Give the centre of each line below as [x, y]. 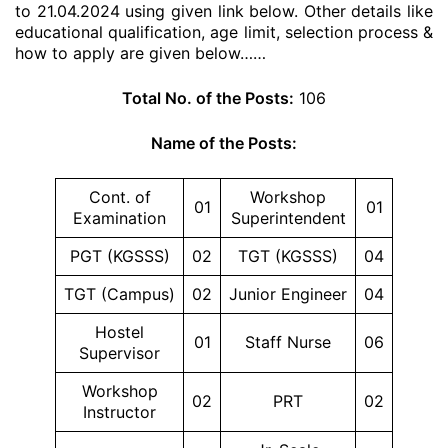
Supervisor [119, 353]
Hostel [119, 332]
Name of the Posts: [224, 143]
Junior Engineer [288, 294]
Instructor [119, 412]
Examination [119, 218]
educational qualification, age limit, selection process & [224, 32]
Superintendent [288, 218]
